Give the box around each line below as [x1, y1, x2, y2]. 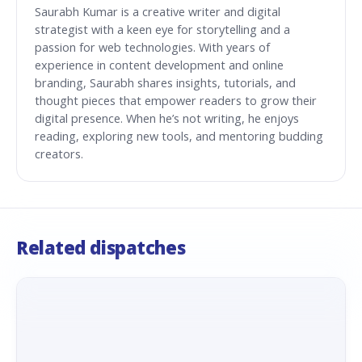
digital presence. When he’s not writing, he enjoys [35, 111, 299, 127]
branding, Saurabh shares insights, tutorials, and [35, 75, 296, 91]
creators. [35, 146, 83, 162]
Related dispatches [16, 235, 186, 260]
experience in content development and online [35, 57, 284, 74]
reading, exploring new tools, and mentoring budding [35, 128, 323, 145]
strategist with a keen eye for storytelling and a [35, 22, 290, 38]
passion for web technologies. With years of [35, 40, 270, 56]
